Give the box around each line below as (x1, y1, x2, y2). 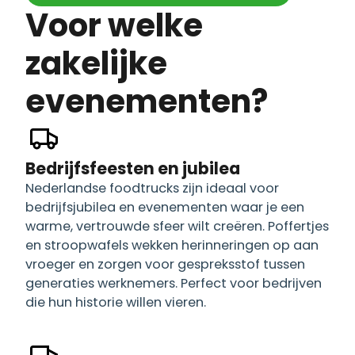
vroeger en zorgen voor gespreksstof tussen (25, 254, 305, 273)
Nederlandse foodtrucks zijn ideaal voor (25, 178, 279, 197)
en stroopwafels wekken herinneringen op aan (25, 235, 319, 254)
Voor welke (25, 2, 48, 48)
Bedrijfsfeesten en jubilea (25, 156, 240, 180)
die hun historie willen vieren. (25, 292, 206, 311)
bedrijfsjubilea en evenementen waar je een (25, 197, 304, 216)
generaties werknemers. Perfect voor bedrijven (25, 273, 322, 292)
